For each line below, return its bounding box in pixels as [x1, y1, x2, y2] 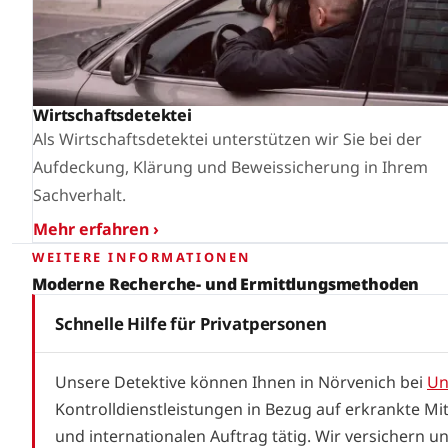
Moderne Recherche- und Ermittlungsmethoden [32, 272, 420, 295]
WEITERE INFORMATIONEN [32, 247, 251, 266]
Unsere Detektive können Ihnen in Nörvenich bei [55, 370, 427, 393]
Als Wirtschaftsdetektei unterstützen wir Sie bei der [33, 128, 422, 151]
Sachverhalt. [33, 184, 126, 207]
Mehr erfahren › [33, 218, 159, 241]
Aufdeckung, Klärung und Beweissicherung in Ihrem [33, 156, 428, 179]
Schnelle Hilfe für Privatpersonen [55, 311, 327, 335]
